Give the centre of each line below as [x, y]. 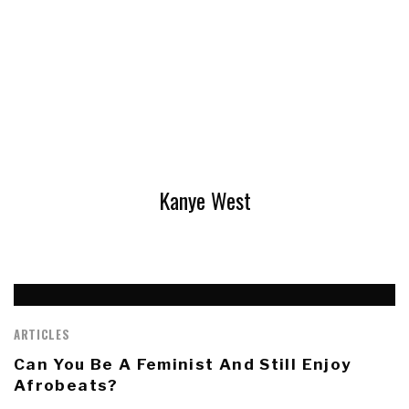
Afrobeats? [66, 385]
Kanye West [204, 199]
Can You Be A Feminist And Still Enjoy [183, 364]
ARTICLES [42, 334]
